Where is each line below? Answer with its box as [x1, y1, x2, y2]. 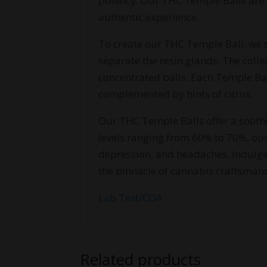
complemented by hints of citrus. [98, 87, 254, 101]
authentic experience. [98, 10, 200, 24]
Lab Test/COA [98, 191, 163, 205]
